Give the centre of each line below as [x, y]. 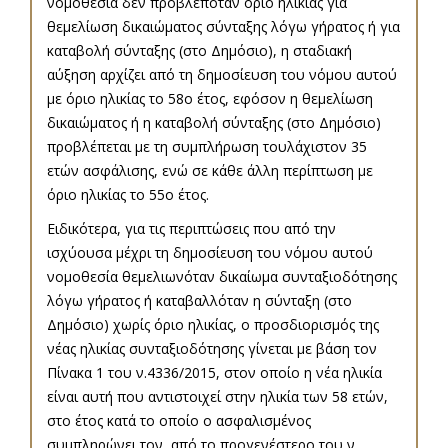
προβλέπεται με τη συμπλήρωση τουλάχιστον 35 [207, 147]
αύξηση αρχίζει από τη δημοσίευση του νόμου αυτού [222, 75]
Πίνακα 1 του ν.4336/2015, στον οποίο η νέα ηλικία [214, 373]
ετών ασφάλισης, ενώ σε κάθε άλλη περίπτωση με [210, 171]
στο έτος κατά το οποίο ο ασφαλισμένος [179, 421]
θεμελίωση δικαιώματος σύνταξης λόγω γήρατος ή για [223, 27]
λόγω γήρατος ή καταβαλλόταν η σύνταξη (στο [199, 301]
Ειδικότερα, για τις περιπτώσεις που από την [191, 229]
